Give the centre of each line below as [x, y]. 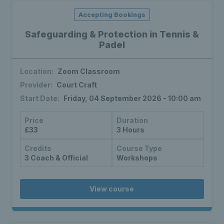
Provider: [36, 85]
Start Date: [40, 98]
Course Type [139, 148]
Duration [132, 120]
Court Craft [77, 85]
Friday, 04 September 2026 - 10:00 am [132, 98]
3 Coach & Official [56, 158]
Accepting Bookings [112, 15]
